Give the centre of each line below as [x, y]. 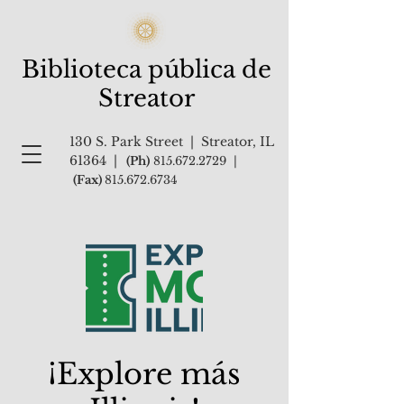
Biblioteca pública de [146, 69]
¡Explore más [144, 374]
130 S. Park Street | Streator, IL [172, 142]
